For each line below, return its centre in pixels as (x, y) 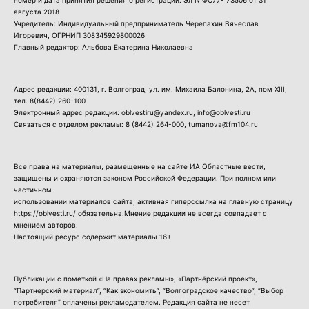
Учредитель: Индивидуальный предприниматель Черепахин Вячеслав (136, 24)
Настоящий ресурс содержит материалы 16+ (93, 237)
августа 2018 (37, 12)
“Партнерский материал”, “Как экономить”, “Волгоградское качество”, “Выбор (149, 291)
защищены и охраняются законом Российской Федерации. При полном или (145, 178)
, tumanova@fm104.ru (221, 124)
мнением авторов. (46, 225)
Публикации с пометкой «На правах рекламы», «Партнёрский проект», (136, 279)
